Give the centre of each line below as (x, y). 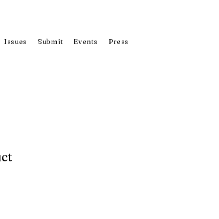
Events (86, 42)
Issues (15, 42)
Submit (50, 42)
